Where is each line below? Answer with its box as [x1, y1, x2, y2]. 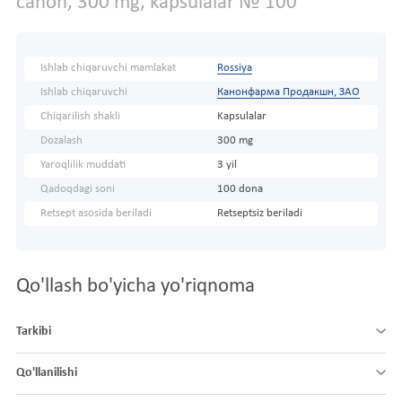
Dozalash [40, 135, 83, 147]
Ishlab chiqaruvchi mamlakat [40, 63, 176, 74]
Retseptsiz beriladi [216, 208, 302, 220]
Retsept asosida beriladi [40, 208, 152, 220]
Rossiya [216, 63, 252, 74]
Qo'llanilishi [16, 366, 77, 380]
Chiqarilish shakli [40, 111, 120, 123]
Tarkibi [16, 325, 51, 339]
